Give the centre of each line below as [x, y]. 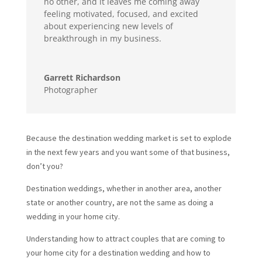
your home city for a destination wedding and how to [118, 252]
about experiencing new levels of [108, 26]
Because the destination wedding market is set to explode [129, 138]
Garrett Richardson [82, 77]
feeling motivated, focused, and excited [121, 13]
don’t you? [44, 166]
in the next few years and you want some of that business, [128, 152]
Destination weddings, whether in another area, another [124, 188]
